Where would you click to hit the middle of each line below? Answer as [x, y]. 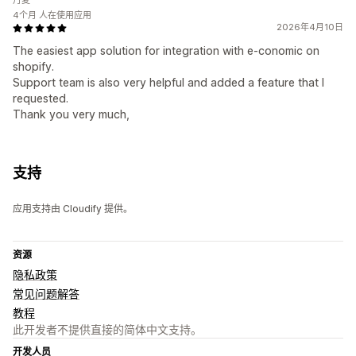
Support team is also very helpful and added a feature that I [168, 83]
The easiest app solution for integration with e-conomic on [166, 51]
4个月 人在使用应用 [52, 15]
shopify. [33, 67]
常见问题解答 [46, 294]
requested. [41, 99]
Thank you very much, [71, 114]
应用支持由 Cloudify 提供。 [73, 209]
